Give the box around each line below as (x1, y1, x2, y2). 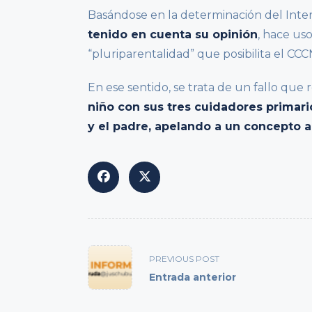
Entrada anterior (149, 270, 236, 283)
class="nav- (87, 252, 148, 266)
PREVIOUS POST (149, 253, 219, 264)
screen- (87, 286, 129, 299)
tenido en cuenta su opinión (88, 27, 258, 41)
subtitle (87, 269, 130, 283)
